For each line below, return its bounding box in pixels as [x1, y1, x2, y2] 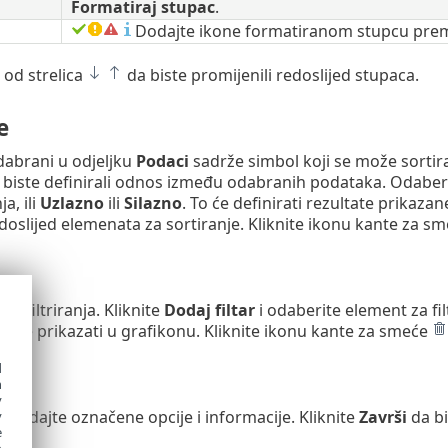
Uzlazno [39, 191, 104, 214]
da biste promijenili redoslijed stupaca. [122, 63, 419, 86]
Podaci [135, 149, 189, 172]
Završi [358, 406, 407, 429]
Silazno [123, 191, 182, 214]
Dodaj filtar [163, 299, 255, 322]
